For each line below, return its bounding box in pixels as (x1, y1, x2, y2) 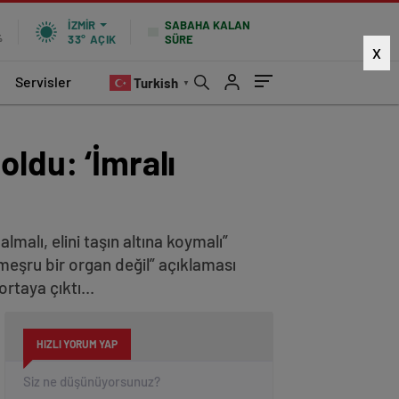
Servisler (15, 72, 71, 90)
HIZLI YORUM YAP (37, 338, 118, 350)
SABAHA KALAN (165, 17, 250, 32)
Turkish (134, 75, 178, 92)
